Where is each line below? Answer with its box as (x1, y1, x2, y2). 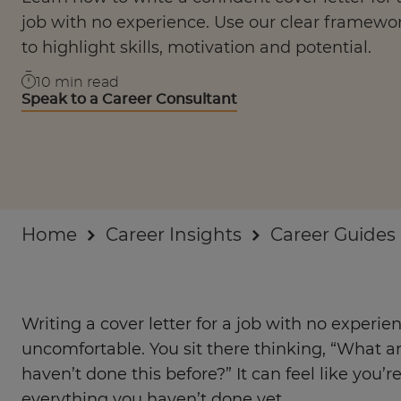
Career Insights (105, 226, 242, 245)
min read (55, 74, 119, 90)
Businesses (18, 5, 138, 28)
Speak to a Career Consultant (21, 91, 237, 107)
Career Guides (269, 226, 396, 245)
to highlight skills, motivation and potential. (21, 39, 371, 56)
